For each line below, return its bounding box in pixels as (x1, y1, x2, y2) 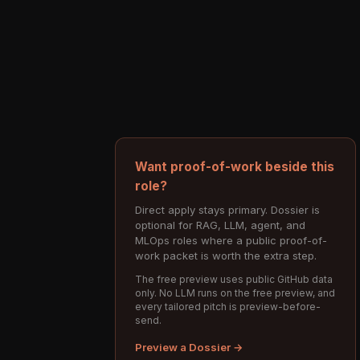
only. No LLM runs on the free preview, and (135, 286, 335, 299)
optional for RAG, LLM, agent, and (135, 218, 305, 231)
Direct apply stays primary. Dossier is (135, 202, 320, 216)
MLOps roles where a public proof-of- (135, 233, 327, 247)
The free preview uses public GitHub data (135, 272, 333, 285)
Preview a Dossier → (135, 340, 243, 354)
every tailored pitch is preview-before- (135, 300, 321, 313)
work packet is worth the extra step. (135, 248, 317, 262)
